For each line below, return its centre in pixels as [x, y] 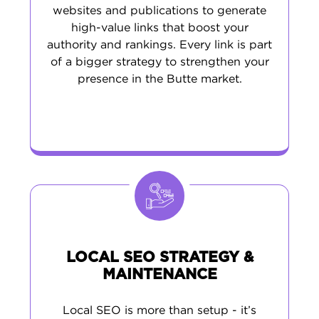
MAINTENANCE [159, 274]
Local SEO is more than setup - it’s [159, 311]
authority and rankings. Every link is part [159, 45]
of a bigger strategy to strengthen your [159, 62]
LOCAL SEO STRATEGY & [159, 257]
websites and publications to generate [159, 11]
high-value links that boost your [159, 28]
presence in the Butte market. [159, 79]
